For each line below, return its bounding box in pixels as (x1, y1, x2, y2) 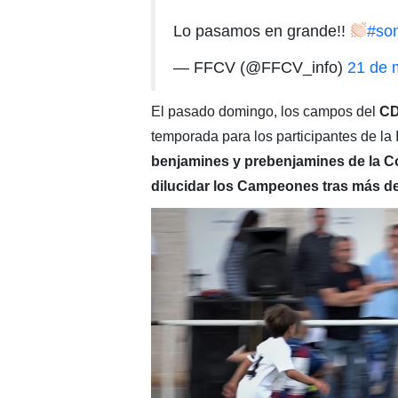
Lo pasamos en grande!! (172, 21, 350, 40)
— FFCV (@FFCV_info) (172, 58, 347, 76)
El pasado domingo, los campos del (150, 103, 379, 119)
